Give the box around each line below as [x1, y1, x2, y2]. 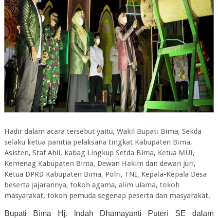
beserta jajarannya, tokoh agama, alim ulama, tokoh [4, 181, 180, 189]
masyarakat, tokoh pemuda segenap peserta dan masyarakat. [4, 191, 210, 200]
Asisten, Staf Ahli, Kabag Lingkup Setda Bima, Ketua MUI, [4, 148, 195, 157]
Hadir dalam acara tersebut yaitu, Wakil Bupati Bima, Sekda [4, 127, 201, 136]
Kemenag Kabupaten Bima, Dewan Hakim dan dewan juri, [4, 159, 196, 168]
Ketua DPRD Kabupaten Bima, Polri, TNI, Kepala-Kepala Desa [4, 170, 207, 179]
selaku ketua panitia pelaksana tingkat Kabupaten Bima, [4, 138, 192, 146]
